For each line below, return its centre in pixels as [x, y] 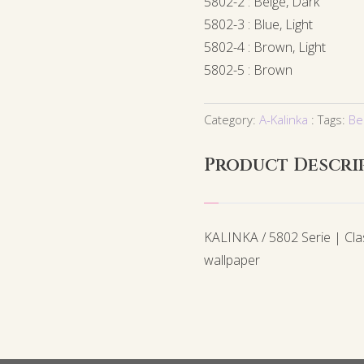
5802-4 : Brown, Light [265, 48]
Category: [232, 120]
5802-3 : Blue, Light [259, 25]
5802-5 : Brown [249, 70]
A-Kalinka [284, 120]
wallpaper [232, 260]
